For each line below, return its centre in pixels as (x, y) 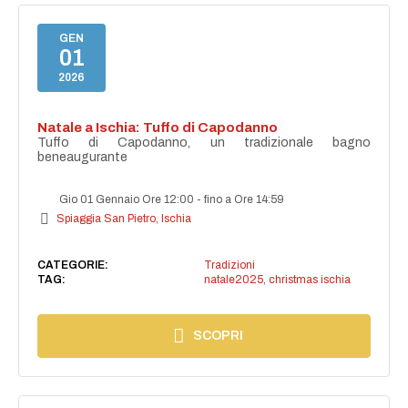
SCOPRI (219, 336)
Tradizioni (229, 265)
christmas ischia (309, 280)
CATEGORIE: (73, 265)
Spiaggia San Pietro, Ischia (124, 219)
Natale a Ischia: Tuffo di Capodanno (158, 128)
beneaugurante (83, 158)
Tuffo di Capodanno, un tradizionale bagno (204, 143)
